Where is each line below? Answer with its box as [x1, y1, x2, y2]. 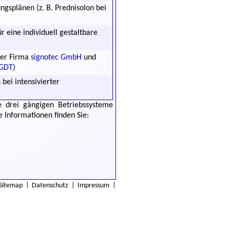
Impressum [78, 182, 109, 189]
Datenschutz [32, 182, 68, 189]
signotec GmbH [31, 53, 82, 62]
